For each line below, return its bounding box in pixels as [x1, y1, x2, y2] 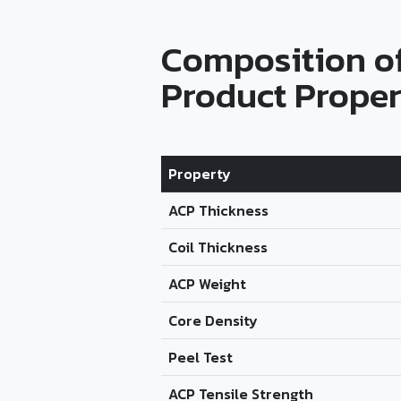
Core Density [168, 310, 258, 331]
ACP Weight [168, 273, 246, 294]
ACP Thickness [168, 200, 269, 221]
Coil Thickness [168, 236, 268, 258]
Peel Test [168, 346, 233, 368]
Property [168, 163, 231, 184]
